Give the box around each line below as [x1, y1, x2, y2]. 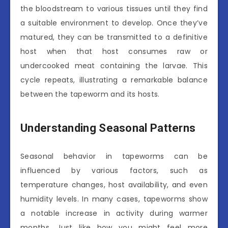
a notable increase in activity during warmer [20, 208, 208, 218]
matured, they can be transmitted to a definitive [20, 32, 208, 42]
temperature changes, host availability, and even [20, 179, 208, 190]
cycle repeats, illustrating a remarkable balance [20, 74, 208, 85]
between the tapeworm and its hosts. [20, 89, 160, 99]
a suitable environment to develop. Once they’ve [20, 17, 208, 28]
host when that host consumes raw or [20, 46, 208, 56]
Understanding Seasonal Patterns [20, 122, 196, 135]
